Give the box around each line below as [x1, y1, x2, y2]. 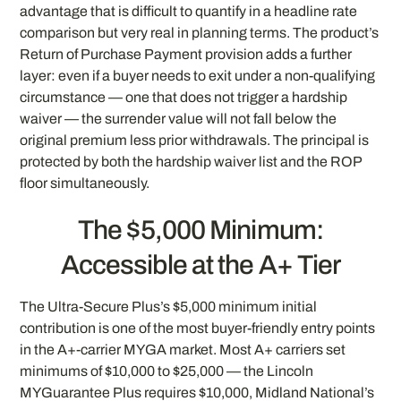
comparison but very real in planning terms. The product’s [20, 24, 380, 40]
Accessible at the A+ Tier [60, 250, 341, 279]
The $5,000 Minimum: [78, 215, 323, 244]
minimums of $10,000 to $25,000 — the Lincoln [20, 363, 314, 379]
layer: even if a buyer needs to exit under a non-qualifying [20, 67, 376, 83]
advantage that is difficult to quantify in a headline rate [20, 3, 358, 19]
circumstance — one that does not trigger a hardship [20, 89, 348, 105]
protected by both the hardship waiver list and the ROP [20, 153, 363, 169]
